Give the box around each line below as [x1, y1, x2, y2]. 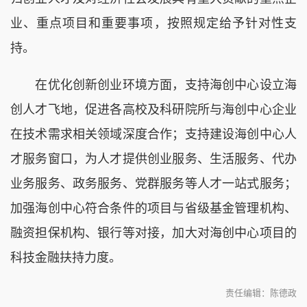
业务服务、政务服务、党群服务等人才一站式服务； [10, 176, 297, 191]
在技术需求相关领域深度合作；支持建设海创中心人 [10, 127, 297, 141]
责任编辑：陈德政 [225, 287, 297, 298]
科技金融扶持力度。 [10, 250, 121, 265]
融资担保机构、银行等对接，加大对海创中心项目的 [10, 225, 297, 240]
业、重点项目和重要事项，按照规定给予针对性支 [10, 16, 297, 30]
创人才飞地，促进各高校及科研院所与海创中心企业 [10, 102, 297, 116]
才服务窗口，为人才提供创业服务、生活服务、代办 [10, 151, 297, 166]
